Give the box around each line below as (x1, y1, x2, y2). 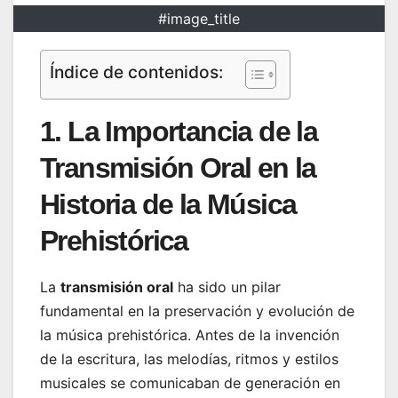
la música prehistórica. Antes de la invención (40, 326, 339, 345)
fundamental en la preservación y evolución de (40, 302, 354, 321)
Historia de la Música (40, 188, 297, 221)
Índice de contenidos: (50, 61, 223, 84)
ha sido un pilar (173, 278, 281, 297)
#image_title (158, 10, 240, 28)
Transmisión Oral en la (40, 152, 316, 185)
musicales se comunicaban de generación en (40, 374, 340, 393)
